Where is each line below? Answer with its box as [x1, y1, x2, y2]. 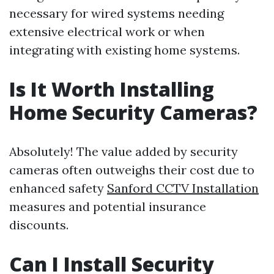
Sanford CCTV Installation [107, 180, 259, 196]
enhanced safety [9, 180, 107, 196]
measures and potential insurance [9, 199, 206, 214]
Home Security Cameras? [9, 99, 257, 125]
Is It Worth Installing [9, 76, 214, 102]
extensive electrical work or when [9, 24, 205, 39]
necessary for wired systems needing [9, 6, 224, 21]
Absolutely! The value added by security [9, 144, 238, 159]
